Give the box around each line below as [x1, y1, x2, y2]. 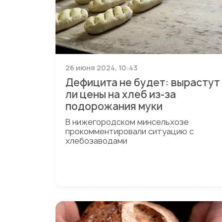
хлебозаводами [65, 135, 127, 146]
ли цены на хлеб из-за [65, 88, 176, 101]
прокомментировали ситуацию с [65, 126, 194, 137]
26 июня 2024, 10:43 [65, 63, 138, 72]
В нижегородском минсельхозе [65, 116, 189, 127]
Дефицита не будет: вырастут [65, 76, 220, 89]
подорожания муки [65, 100, 163, 113]
